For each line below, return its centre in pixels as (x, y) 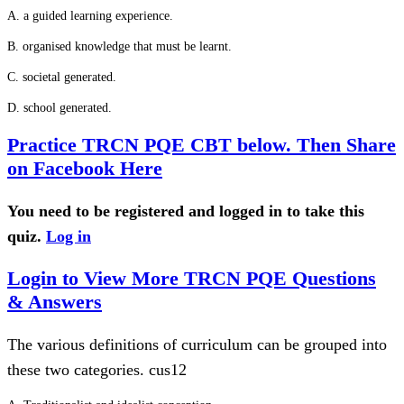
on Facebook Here (85, 168)
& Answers (55, 302)
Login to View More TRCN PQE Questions (192, 278)
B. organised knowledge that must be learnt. (119, 46)
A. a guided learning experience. (90, 16)
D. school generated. (60, 108)
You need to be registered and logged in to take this (186, 211)
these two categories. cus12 (97, 370)
